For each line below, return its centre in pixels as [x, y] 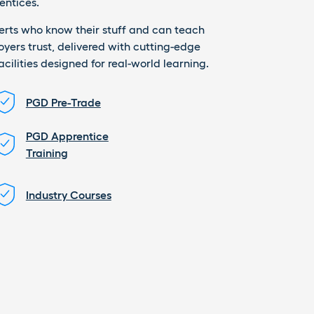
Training [47, 152]
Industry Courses [68, 194]
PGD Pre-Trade [63, 102]
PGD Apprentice [67, 136]
